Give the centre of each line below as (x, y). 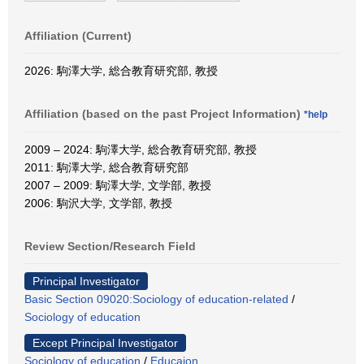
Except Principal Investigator (105, 342)
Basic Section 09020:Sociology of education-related (156, 299)
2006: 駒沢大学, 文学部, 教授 (98, 203)
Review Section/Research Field (110, 246)
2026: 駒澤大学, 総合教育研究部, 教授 (121, 70)
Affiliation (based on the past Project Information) (164, 113)
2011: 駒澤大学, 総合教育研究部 (106, 167)
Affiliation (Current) (78, 35)
